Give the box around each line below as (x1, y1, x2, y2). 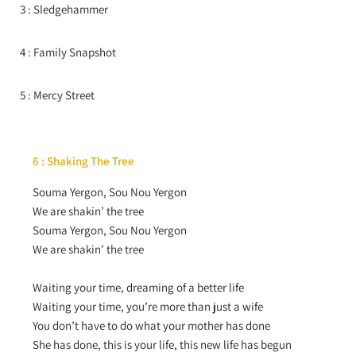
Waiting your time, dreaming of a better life (33, 280, 244, 295)
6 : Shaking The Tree (33, 153, 134, 168)
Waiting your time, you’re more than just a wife (33, 299, 263, 314)
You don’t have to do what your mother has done (33, 318, 270, 333)
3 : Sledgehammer (20, 2, 108, 17)
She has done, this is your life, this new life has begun (33, 337, 292, 352)
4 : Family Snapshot (20, 44, 116, 60)
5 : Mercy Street (20, 87, 95, 103)
